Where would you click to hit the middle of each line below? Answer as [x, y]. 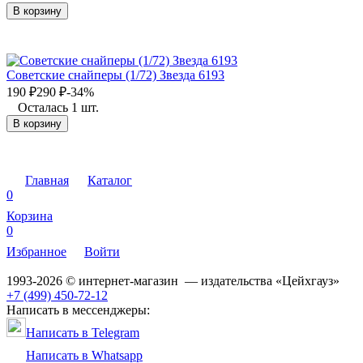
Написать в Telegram [83, 332]
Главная [47, 180]
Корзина [30, 216]
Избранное [36, 251]
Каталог [110, 180]
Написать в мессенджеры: [78, 310]
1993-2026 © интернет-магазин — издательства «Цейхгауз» [173, 280]
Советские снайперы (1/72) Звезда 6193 [115, 75]
